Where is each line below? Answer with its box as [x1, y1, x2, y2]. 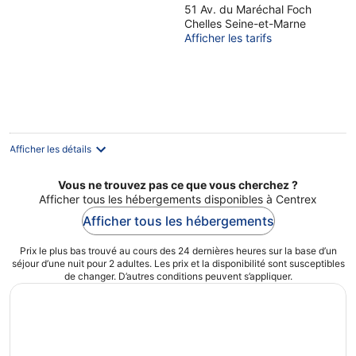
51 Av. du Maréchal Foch [184, 2, 311, 16]
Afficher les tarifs [184, 31, 272, 44]
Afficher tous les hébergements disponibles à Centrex [39, 192, 317, 206]
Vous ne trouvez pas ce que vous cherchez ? [58, 178, 298, 192]
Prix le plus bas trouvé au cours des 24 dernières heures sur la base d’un [19, 245, 337, 257]
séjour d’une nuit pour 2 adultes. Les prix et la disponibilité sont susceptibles [11, 257, 345, 269]
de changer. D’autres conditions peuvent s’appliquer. [64, 270, 292, 282]
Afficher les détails [10, 143, 91, 155]
